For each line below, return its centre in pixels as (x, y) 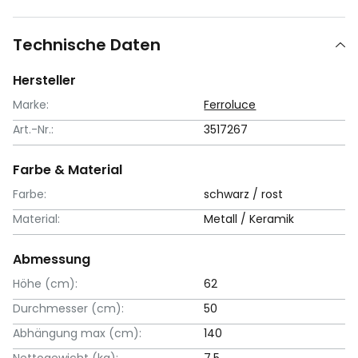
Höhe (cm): (45, 283)
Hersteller (44, 80)
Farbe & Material (68, 169)
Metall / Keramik (249, 219)
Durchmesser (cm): (68, 308)
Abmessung (52, 259)
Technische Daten (87, 44)
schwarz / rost (244, 194)
